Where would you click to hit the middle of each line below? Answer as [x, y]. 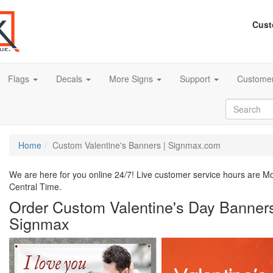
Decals [70, 79]
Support [196, 79]
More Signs [132, 79]
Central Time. [35, 187]
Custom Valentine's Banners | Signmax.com [136, 145]
